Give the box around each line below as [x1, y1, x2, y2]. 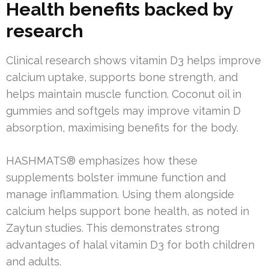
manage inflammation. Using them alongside [6, 188, 234, 201]
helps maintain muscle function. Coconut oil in [6, 88, 241, 101]
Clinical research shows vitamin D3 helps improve [6, 54, 261, 67]
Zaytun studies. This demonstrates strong [6, 222, 219, 235]
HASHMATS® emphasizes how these [6, 154, 198, 168]
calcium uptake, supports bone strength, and [6, 71, 238, 84]
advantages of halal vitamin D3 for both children [6, 238, 255, 252]
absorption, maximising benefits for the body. [6, 121, 238, 134]
